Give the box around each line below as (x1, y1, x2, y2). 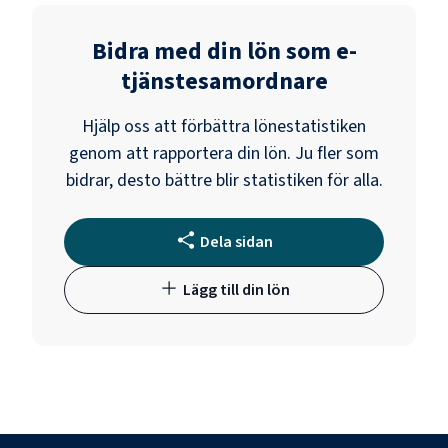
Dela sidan (199, 230, 273, 253)
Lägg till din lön (182, 278, 290, 301)
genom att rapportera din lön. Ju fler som (69, 140, 379, 166)
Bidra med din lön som (91, 33, 336, 69)
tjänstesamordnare (120, 63, 328, 99)
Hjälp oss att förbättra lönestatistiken (82, 113, 366, 139)
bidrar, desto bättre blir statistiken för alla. (65, 167, 383, 193)
